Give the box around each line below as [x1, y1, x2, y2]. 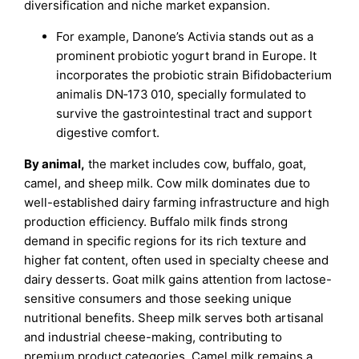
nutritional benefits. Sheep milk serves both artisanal [24, 309, 325, 325]
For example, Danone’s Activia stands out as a [56, 28, 314, 44]
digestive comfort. [56, 124, 160, 140]
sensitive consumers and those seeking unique [24, 290, 292, 306]
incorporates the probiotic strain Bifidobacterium [56, 67, 333, 83]
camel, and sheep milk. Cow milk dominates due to [24, 175, 311, 191]
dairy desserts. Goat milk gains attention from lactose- [24, 271, 333, 287]
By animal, [24, 155, 86, 171]
